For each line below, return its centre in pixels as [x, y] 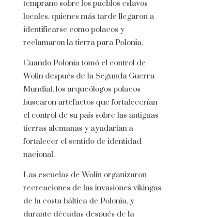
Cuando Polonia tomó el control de [85, 63]
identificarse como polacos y [74, 30]
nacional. [39, 155]
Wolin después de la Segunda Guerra [89, 76]
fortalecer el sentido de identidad [82, 142]
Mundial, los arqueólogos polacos [82, 89]
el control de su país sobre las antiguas [91, 116]
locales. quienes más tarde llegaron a [89, 17]
